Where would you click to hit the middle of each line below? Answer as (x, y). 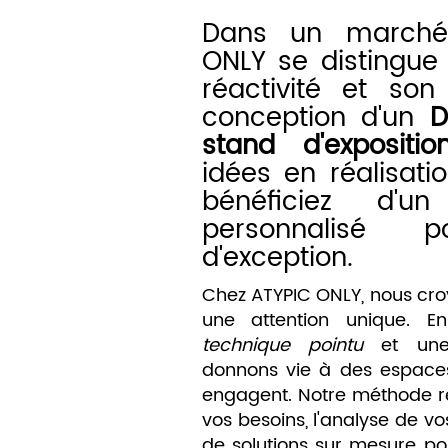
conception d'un (315, 119)
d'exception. (277, 259)
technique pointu (282, 346)
